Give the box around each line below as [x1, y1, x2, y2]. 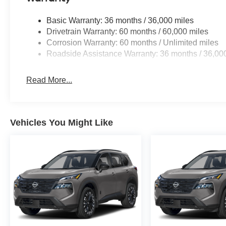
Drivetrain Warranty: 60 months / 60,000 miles [46, 27, 209, 36]
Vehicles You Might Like [10, 118, 113, 128]
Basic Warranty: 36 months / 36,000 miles [46, 16, 194, 25]
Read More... [26, 76, 73, 85]
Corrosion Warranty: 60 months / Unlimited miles [46, 38, 219, 47]
